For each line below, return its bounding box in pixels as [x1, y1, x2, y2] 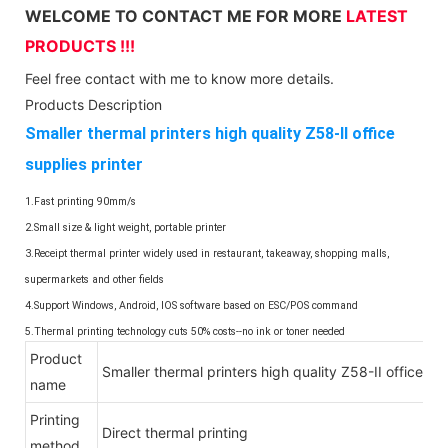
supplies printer [25, 154, 143, 174]
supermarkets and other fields [25, 273, 164, 287]
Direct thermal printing [102, 423, 248, 441]
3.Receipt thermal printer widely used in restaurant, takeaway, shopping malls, [25, 247, 389, 261]
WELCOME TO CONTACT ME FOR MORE [25, 5, 346, 26]
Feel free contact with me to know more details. [25, 69, 334, 87]
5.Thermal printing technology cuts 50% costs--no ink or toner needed [25, 325, 345, 339]
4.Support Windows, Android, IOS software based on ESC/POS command [25, 299, 358, 313]
